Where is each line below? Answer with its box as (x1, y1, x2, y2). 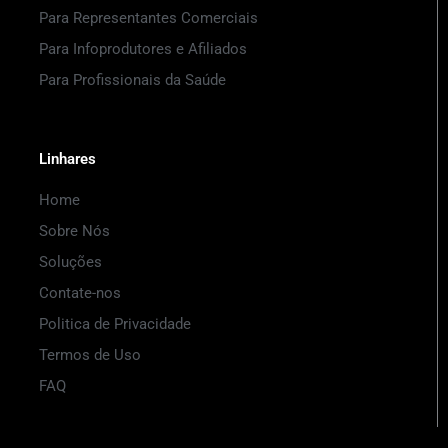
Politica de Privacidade (39, 314, 192, 333)
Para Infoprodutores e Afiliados (39, 40, 248, 59)
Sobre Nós (39, 221, 111, 240)
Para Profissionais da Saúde (39, 71, 227, 90)
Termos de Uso (39, 345, 142, 364)
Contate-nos (39, 283, 122, 302)
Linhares (39, 149, 97, 168)
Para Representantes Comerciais (39, 9, 259, 28)
